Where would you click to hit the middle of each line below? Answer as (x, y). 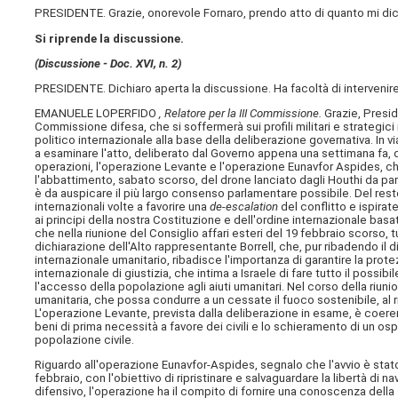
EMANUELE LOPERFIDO (97, 114)
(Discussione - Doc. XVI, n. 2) (109, 63)
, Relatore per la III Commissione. (242, 114)
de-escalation (246, 207)
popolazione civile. (85, 340)
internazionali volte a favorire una (123, 207)
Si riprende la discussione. (110, 38)
